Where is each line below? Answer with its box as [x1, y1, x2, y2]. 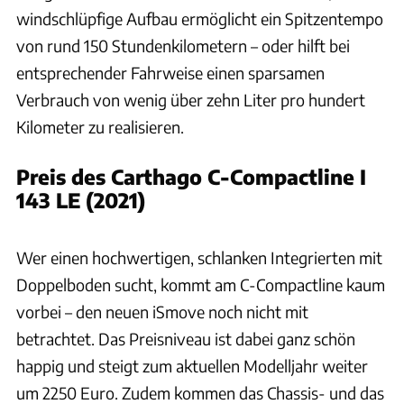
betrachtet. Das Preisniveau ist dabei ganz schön [16, 327, 355, 349]
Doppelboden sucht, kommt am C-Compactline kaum [16, 273, 385, 295]
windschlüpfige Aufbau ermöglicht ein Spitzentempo [16, 7, 383, 29]
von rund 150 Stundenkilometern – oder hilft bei [16, 34, 350, 56]
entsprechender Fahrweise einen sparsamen [16, 61, 325, 83]
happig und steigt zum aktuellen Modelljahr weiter [16, 354, 368, 376]
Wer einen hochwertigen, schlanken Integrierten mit [16, 246, 382, 268]
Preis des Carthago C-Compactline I [16, 163, 366, 189]
